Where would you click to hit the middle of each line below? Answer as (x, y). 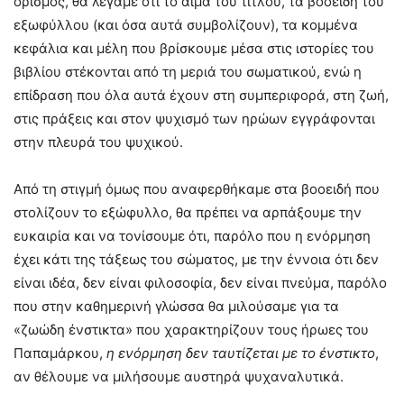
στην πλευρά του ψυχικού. (98, 142)
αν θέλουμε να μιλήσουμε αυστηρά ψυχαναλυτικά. (179, 377)
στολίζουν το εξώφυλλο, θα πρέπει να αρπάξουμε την (188, 213)
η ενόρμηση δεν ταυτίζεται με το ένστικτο (241, 353)
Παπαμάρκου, (60, 353)
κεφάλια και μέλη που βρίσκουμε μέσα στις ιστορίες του (194, 49)
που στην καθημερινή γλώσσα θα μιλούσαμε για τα (176, 307)
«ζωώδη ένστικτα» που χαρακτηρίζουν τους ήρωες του (191, 330)
